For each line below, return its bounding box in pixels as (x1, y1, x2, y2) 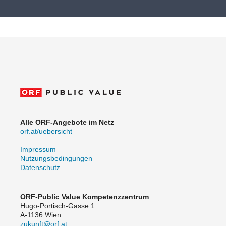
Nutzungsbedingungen (20, 154, 92, 163)
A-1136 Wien (20, 211, 61, 219)
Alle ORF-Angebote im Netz (20, 118, 114, 127)
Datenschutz (20, 163, 60, 172)
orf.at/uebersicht (20, 127, 72, 136)
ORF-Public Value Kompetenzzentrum (20, 193, 149, 201)
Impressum (20, 145, 56, 154)
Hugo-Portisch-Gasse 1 (20, 202, 95, 210)
